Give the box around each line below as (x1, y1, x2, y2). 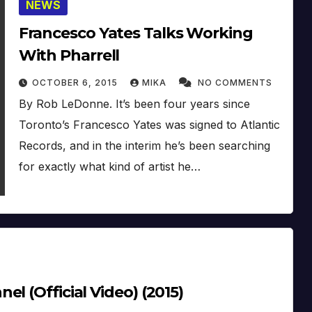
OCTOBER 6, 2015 (31, 77, 120, 88)
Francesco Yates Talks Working (18, 23, 253, 42)
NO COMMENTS (197, 77, 272, 88)
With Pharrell (18, 45, 120, 65)
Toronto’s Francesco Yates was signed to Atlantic (18, 117, 280, 132)
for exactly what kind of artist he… (18, 159, 201, 173)
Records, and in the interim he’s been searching (18, 138, 270, 153)
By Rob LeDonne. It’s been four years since (18, 96, 250, 111)
